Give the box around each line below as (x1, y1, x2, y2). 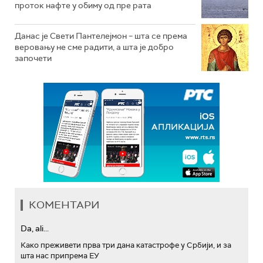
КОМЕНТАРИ (29, 198, 100, 213)
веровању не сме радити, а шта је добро (15, 42, 174, 53)
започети (15, 53, 52, 64)
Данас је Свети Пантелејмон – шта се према (15, 31, 187, 42)
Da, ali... (21, 223, 49, 234)
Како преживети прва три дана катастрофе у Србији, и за (21, 240, 231, 251)
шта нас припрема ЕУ (21, 251, 99, 261)
